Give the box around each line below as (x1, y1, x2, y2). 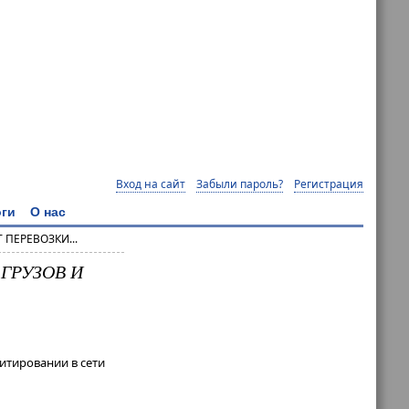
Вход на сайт (116, 175, 185, 192)
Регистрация (294, 175, 363, 192)
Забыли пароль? (196, 175, 283, 192)
